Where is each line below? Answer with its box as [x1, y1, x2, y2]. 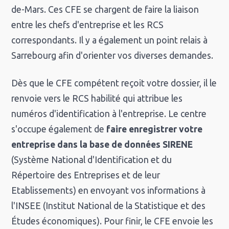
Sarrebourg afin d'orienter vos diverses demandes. [11, 50, 214, 60]
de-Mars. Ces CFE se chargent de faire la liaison [11, 4, 199, 14]
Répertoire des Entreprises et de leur [11, 170, 161, 180]
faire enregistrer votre [106, 124, 203, 134]
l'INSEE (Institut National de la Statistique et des [11, 200, 206, 211]
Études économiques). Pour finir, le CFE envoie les [11, 216, 214, 226]
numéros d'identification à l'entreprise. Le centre [11, 108, 207, 119]
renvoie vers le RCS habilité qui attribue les [11, 93, 183, 103]
